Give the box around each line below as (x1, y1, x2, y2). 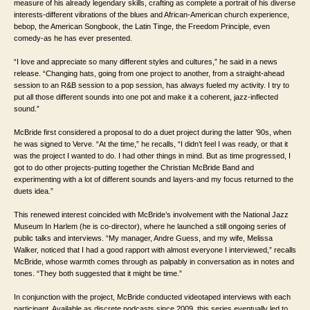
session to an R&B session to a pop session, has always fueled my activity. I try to (14, 80, 289, 89)
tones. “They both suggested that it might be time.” (14, 268, 182, 277)
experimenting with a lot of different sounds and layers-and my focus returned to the (14, 174, 293, 183)
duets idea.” (14, 186, 53, 195)
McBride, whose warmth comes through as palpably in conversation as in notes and (14, 257, 294, 266)
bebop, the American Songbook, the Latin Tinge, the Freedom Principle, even (14, 21, 270, 30)
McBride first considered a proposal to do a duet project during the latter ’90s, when (14, 127, 291, 136)
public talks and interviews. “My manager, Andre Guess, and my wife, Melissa (14, 233, 273, 242)
